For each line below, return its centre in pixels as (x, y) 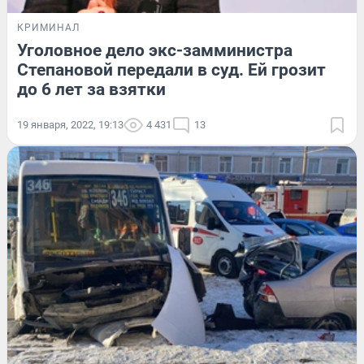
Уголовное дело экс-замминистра (155, 50)
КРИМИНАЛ (48, 27)
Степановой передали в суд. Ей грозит (171, 69)
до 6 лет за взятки (91, 89)
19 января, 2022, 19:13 (70, 124)
